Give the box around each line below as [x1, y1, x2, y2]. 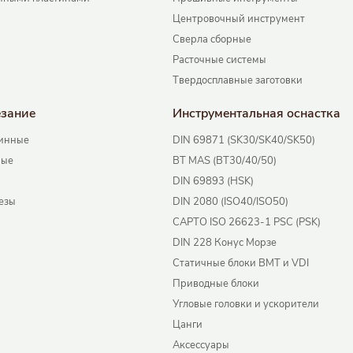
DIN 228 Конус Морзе [173, 236, 277, 251]
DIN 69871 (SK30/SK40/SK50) [173, 133, 316, 148]
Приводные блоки [173, 277, 260, 292]
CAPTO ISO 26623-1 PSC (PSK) [173, 215, 321, 230]
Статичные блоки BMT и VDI [173, 256, 310, 271]
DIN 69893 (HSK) [173, 174, 255, 189]
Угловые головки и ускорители [173, 297, 320, 312]
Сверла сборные [173, 32, 252, 47]
